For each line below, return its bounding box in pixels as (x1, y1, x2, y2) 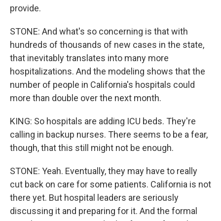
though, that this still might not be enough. (10, 143, 174, 153)
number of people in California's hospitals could (10, 79, 195, 90)
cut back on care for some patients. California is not (10, 179, 211, 189)
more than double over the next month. (10, 93, 161, 103)
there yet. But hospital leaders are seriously (10, 192, 179, 203)
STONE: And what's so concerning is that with (10, 26, 188, 37)
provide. (10, 3, 41, 13)
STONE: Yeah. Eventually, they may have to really (10, 166, 197, 176)
